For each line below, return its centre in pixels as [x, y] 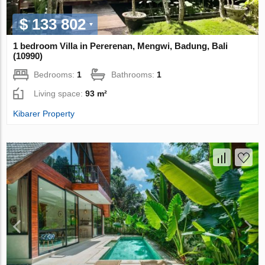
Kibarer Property [44, 113]
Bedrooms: [56, 74]
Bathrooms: [134, 74]
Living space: [60, 93]
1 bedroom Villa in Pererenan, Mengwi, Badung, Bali [121, 46]
